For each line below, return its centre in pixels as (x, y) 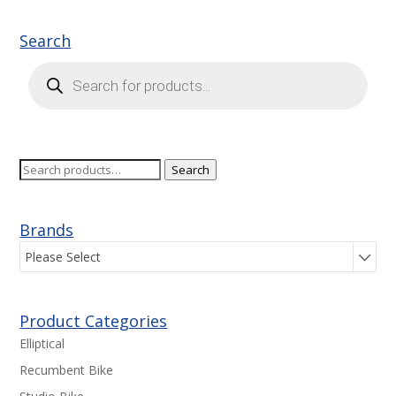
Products (53, 66)
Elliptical (42, 343)
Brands (47, 229)
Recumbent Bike (67, 369)
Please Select (63, 257)
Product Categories (94, 321)
